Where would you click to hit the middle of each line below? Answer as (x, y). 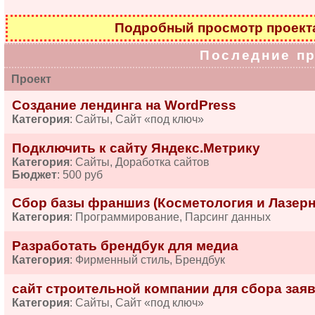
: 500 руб (79, 175)
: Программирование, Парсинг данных (170, 217)
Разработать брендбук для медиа (125, 246)
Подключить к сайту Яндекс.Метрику (136, 148)
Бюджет (34, 175)
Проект (28, 79)
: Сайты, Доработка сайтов (139, 162)
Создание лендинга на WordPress (124, 105)
